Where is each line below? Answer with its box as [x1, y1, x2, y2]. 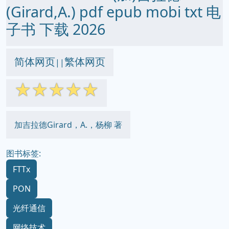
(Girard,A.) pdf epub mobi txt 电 [6, 2, 221, 21]
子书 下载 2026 [6, 19, 105, 39]
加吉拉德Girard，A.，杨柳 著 [14, 119, 122, 130]
